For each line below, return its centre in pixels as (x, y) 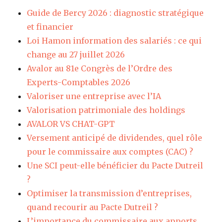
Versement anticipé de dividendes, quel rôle (115, 138)
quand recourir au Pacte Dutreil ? (93, 207)
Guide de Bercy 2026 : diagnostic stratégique (115, 13)
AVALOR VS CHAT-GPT (71, 124)
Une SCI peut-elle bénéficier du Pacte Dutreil (115, 165)
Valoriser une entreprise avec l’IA (94, 96)
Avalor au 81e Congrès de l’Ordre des (100, 68)
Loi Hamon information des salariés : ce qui (114, 40)
